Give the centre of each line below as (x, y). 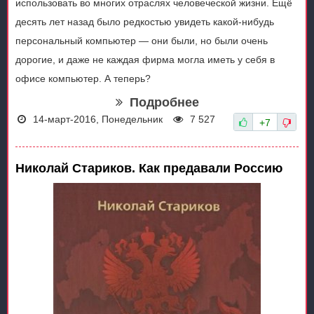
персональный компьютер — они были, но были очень (142, 41)
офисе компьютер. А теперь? (83, 79)
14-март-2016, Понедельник (98, 120)
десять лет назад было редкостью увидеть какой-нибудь (145, 22)
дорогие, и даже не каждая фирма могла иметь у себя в (145, 60)
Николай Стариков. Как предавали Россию (149, 169)
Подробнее (164, 103)
